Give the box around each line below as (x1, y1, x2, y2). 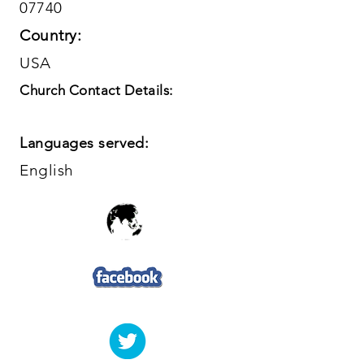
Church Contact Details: (19, 82, 173, 98)
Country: (19, 26, 82, 45)
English (19, 161, 74, 180)
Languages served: (19, 134, 149, 152)
